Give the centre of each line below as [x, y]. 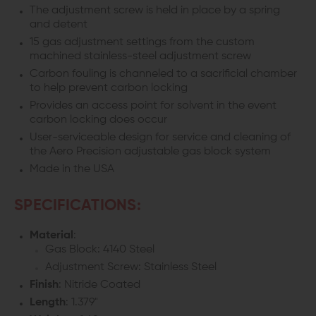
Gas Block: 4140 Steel [100, 250]
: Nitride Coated [99, 285]
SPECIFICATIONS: [78, 206]
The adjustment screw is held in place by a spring [155, 11]
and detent [59, 25]
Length [48, 303]
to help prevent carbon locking [109, 88]
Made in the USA [72, 169]
